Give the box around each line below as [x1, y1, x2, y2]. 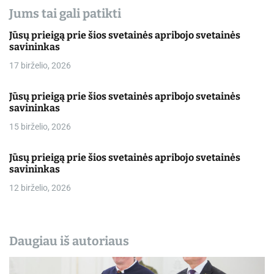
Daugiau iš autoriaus [9, 233, 129, 248]
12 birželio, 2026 [9, 182, 71, 193]
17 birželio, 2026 [9, 60, 71, 70]
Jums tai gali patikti [9, 6, 121, 21]
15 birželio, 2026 [9, 121, 71, 131]
